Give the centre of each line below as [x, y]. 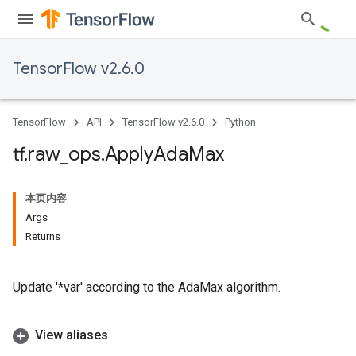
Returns [43, 236]
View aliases [72, 335]
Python [240, 122]
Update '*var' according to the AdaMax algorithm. [147, 287]
